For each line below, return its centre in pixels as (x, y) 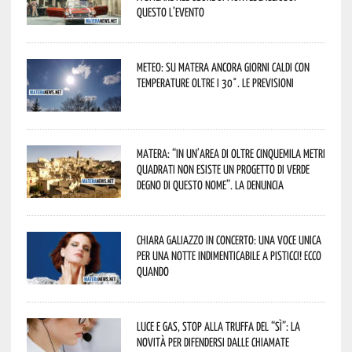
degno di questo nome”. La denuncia (210, 184)
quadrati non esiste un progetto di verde (223, 169)
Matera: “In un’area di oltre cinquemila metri (231, 153)
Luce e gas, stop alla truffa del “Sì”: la (218, 326)
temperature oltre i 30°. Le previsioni (215, 82)
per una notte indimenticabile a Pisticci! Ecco (229, 255)
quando (152, 271)
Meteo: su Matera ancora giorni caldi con (223, 66)
